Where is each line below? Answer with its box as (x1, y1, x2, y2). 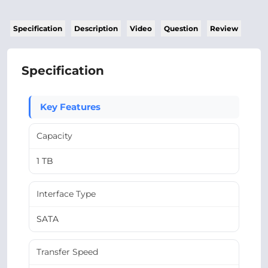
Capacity (36, 130, 72, 141)
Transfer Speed (36, 246, 98, 257)
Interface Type (36, 188, 96, 199)
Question (164, 24, 198, 33)
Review (210, 24, 238, 33)
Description (74, 24, 118, 33)
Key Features (40, 101, 100, 112)
